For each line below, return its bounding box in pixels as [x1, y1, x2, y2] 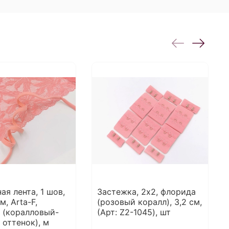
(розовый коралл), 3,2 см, [97, 197, 202, 208]
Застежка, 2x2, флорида [97, 187, 196, 197]
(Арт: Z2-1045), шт [97, 207, 171, 218]
